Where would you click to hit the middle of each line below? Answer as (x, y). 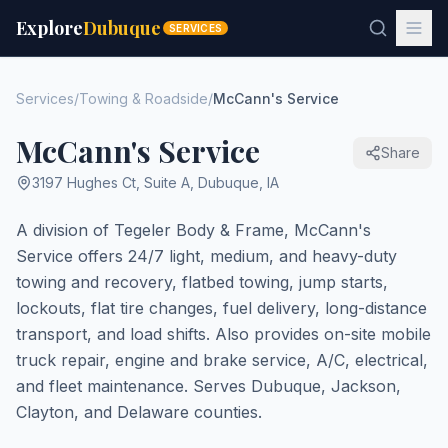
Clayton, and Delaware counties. (139, 412)
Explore (49, 28)
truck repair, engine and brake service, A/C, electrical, (222, 360)
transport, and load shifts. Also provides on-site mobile (223, 334)
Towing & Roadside (143, 98)
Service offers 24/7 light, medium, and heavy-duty (206, 256)
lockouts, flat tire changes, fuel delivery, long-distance (221, 308)
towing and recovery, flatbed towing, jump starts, (202, 282)
